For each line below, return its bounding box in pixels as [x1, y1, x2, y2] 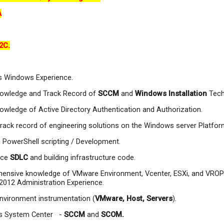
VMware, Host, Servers [95, 194, 172, 203]
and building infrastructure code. [30, 153, 135, 162]
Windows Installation [135, 89, 207, 98]
